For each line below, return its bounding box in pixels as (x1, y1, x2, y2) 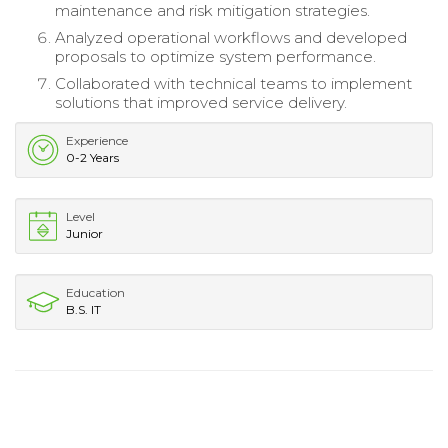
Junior (66, 226, 103, 242)
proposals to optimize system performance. (55, 47, 376, 67)
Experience (66, 133, 128, 149)
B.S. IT (66, 302, 101, 318)
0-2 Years (66, 150, 119, 166)
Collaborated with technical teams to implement (55, 74, 412, 94)
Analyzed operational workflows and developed (55, 28, 407, 48)
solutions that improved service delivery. (55, 93, 347, 113)
